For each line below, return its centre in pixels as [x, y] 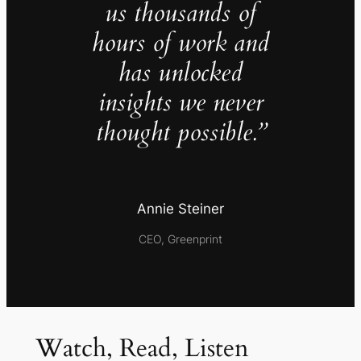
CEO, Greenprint [180, 239]
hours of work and [180, 43]
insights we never [180, 103]
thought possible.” [180, 133]
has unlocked [180, 73]
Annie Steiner [180, 209]
